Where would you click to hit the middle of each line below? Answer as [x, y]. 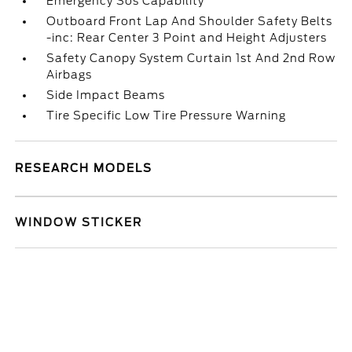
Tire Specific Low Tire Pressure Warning [167, 115]
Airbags [70, 75]
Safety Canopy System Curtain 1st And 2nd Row [191, 58]
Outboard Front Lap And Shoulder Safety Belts [190, 21]
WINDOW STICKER [79, 222]
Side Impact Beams [106, 95]
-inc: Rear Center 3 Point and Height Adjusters [187, 38]
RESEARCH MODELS [84, 168]
